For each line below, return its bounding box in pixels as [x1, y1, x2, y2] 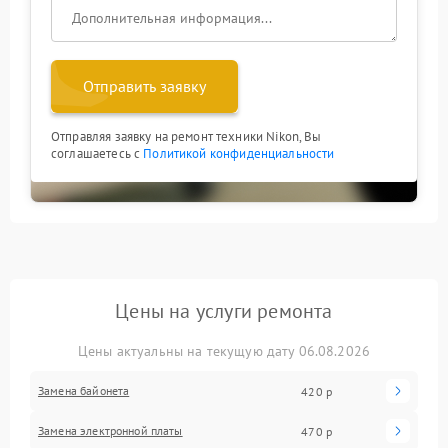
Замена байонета [38, 383, 130, 398]
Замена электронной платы [38, 423, 183, 438]
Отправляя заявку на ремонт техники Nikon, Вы [51, 128, 322, 145]
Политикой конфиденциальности [143, 145, 335, 162]
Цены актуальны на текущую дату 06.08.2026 [77, 342, 371, 360]
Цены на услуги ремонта [115, 298, 333, 324]
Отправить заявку [83, 76, 206, 96]
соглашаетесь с [51, 145, 144, 162]
